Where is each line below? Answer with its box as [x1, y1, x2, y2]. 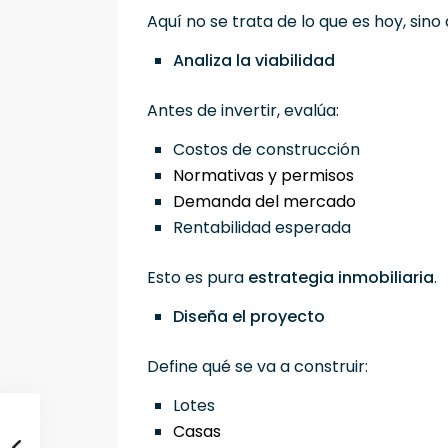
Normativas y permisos [173, 164, 362, 188]
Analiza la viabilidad [173, 49, 335, 73]
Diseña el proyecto [173, 305, 325, 329]
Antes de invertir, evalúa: [147, 99, 339, 123]
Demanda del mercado [173, 190, 364, 214]
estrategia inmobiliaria [248, 266, 434, 290]
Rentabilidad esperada [173, 216, 359, 240]
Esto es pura [147, 266, 248, 290]
